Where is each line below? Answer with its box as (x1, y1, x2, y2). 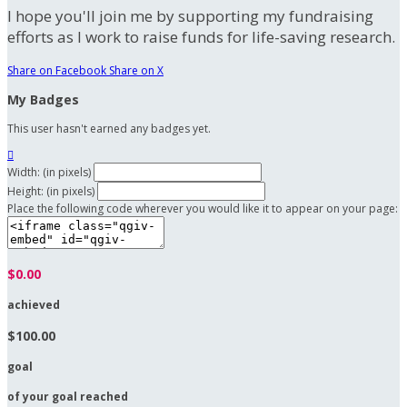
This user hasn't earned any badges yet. (7, 121, 211, 137)
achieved (7, 297, 60, 313)
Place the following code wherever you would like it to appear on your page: (7, 201, 398, 217)
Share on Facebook (7, 63, 106, 79)
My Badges (7, 91, 79, 109)
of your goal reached (7, 389, 128, 405)
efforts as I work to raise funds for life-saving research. (7, 26, 395, 48)
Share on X (109, 63, 164, 79)
